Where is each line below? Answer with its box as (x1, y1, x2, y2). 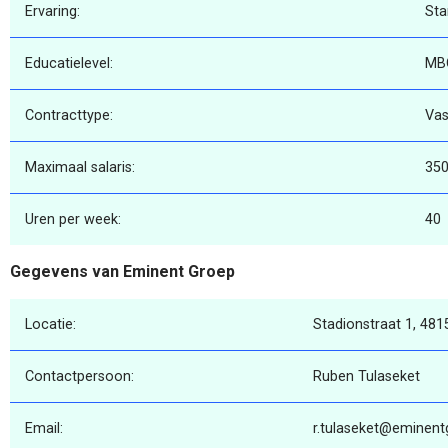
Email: (25, 419, 63, 437)
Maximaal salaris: (25, 159, 135, 177)
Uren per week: (25, 211, 121, 229)
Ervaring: (25, 3, 80, 21)
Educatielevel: (25, 55, 113, 73)
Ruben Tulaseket (313, 367, 420, 385)
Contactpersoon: (25, 367, 134, 385)
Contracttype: (25, 107, 113, 125)
